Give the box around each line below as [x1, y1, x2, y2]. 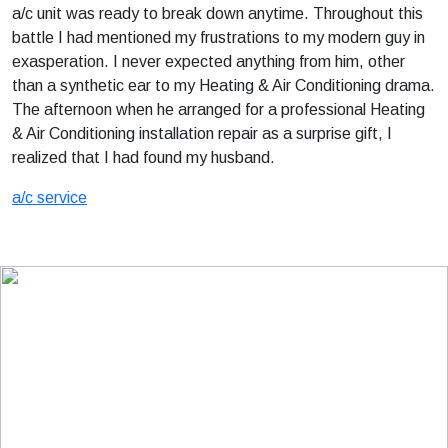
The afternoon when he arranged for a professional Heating [12, 101, 425, 118]
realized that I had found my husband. [12, 149, 275, 166]
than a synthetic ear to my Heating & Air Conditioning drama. [12, 77, 435, 94]
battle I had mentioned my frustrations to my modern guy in [12, 29, 425, 46]
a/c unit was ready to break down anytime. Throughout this [12, 5, 423, 22]
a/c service [12, 189, 87, 206]
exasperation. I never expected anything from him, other [12, 53, 405, 70]
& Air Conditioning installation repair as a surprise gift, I [12, 125, 392, 142]
